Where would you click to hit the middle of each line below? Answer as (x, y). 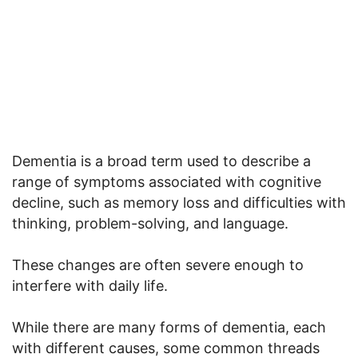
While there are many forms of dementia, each (169, 328)
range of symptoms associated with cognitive (167, 182)
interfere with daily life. (90, 286)
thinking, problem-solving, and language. (150, 224)
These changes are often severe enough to (158, 265)
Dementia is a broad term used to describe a (161, 161)
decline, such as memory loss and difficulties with (179, 203)
